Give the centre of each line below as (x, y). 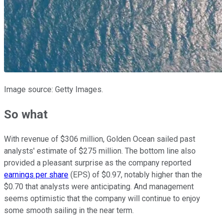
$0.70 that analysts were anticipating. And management (99, 187)
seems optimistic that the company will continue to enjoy (102, 199)
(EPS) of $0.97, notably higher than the (135, 175)
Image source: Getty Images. (54, 90)
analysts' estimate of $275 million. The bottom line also (100, 151)
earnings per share (36, 175)
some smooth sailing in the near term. (69, 211)
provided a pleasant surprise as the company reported (98, 163)
